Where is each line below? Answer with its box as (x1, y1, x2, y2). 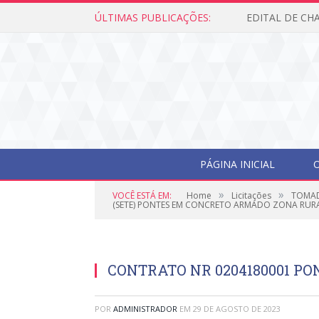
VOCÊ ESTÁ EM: (113, 189, 172, 202)
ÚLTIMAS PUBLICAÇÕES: (95, 11, 211, 24)
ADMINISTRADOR (113, 303, 177, 314)
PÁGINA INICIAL (199, 157, 275, 171)
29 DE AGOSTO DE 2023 (193, 303, 281, 314)
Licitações (231, 189, 271, 202)
